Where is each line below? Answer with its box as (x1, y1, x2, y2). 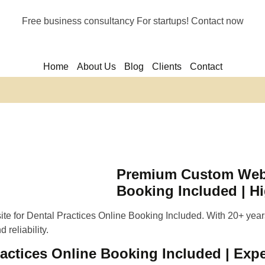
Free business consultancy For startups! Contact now (21, 16, 244, 26)
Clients (151, 62, 182, 72)
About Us (76, 62, 116, 72)
